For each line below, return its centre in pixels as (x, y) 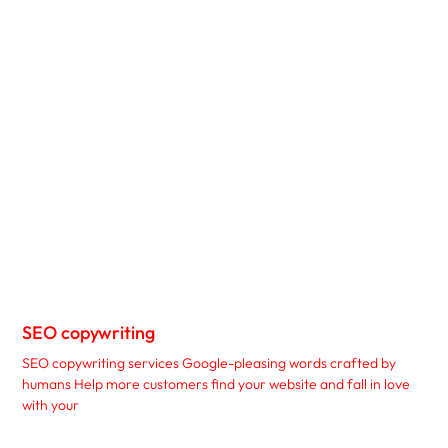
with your (51, 405)
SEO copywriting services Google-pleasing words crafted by (209, 363)
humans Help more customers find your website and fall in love (216, 384)
